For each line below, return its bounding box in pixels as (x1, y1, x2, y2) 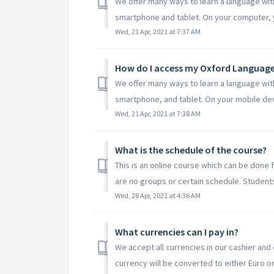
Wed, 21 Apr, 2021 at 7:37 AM (115, 26, 201, 36)
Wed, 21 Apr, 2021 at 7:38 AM (115, 108, 201, 118)
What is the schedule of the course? (115, 143, 267, 156)
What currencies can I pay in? (115, 225, 239, 238)
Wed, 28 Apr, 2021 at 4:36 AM (115, 190, 201, 200)
